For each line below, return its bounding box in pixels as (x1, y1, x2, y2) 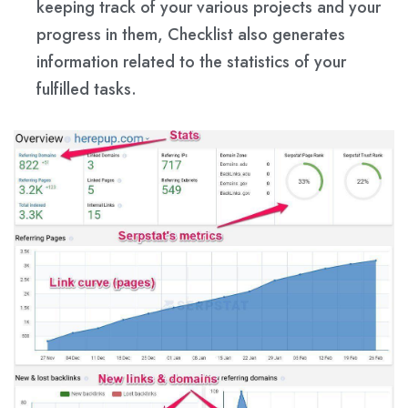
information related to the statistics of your (36, 49, 346, 74)
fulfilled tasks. (36, 76, 137, 101)
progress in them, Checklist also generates (36, 22, 345, 46)
